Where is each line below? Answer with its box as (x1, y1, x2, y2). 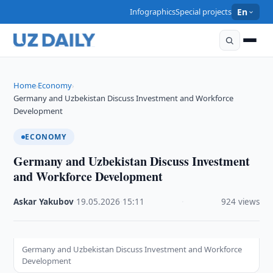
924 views (221, 196, 260, 207)
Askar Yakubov (13, 196, 74, 207)
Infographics (130, 6, 176, 17)
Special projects (175, 6, 232, 17)
